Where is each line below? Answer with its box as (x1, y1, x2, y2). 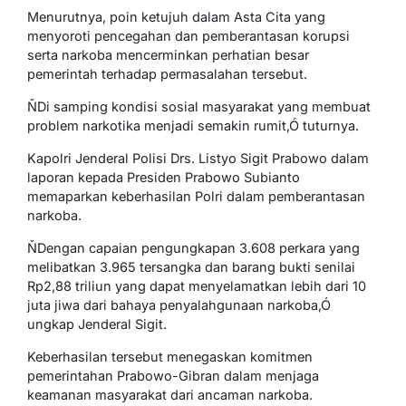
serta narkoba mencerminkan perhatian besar (27, 46, 309, 63)
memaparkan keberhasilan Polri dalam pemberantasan (27, 188, 365, 204)
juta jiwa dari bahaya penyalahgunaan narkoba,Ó (27, 296, 331, 313)
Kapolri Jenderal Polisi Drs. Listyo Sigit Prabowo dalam (27, 150, 369, 166)
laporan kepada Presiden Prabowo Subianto (27, 169, 300, 185)
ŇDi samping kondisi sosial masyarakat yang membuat (27, 98, 371, 114)
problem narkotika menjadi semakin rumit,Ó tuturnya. (27, 117, 359, 133)
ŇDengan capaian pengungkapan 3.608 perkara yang (27, 239, 360, 256)
